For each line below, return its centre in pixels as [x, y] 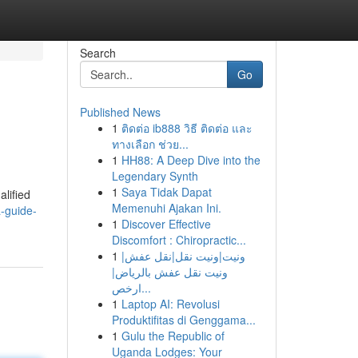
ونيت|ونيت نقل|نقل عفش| [183, 256]
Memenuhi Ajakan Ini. [166, 208]
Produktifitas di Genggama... [183, 320]
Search [97, 53]
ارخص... [146, 288]
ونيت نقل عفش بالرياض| [169, 272]
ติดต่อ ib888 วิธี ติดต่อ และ [187, 128]
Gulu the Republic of [173, 336]
